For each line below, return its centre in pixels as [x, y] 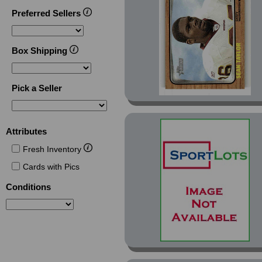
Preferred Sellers [47, 13]
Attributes [27, 131]
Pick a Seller [37, 88]
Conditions [29, 187]
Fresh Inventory [53, 149]
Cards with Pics [51, 167]
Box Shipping [40, 51]
